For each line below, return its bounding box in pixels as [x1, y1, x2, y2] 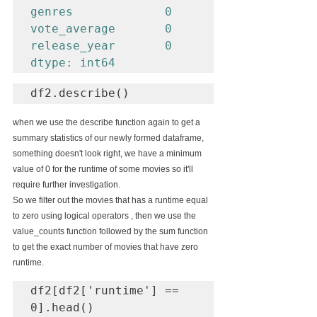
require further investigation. [13, 179, 120, 190]
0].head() [30, 300, 94, 314]
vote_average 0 [30, 21, 172, 35]
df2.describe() [30, 86, 129, 100]
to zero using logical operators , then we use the [13, 210, 198, 221]
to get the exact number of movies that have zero [13, 241, 200, 252]
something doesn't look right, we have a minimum [13, 148, 204, 158]
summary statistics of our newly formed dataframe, [13, 132, 206, 143]
